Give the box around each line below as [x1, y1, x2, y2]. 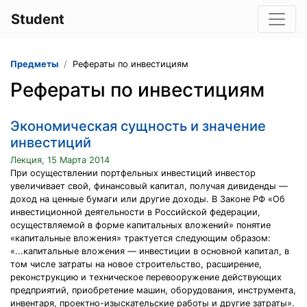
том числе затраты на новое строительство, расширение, [10, 259, 262, 269]
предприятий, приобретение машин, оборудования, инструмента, [10, 285, 296, 295]
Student [11, 11, 64, 27]
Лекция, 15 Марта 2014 [10, 155, 110, 165]
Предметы [10, 59, 58, 69]
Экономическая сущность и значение [10, 118, 266, 134]
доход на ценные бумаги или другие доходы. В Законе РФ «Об [10, 194, 285, 204]
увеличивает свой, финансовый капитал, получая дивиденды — [10, 181, 288, 191]
